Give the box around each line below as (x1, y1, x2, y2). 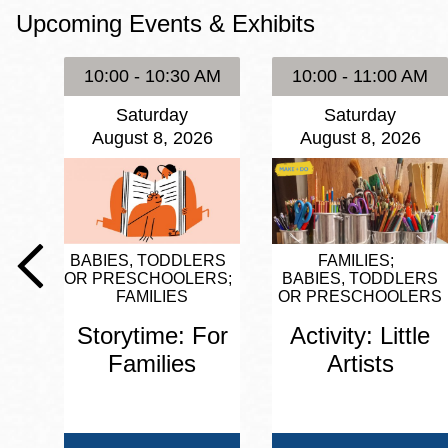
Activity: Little (290, 322, 430, 350)
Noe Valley (247, 42, 352, 67)
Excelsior (45, 78, 135, 103)
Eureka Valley (45, 15, 179, 40)
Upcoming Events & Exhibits (16, 9, 315, 37)
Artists (326, 350, 394, 378)
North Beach (247, 105, 369, 130)
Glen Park (45, 141, 143, 166)
